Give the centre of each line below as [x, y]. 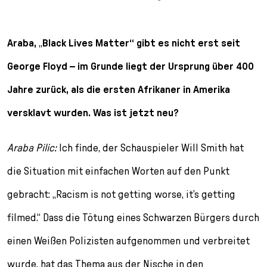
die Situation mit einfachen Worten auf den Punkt [118, 170]
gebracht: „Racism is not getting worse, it [100, 194]
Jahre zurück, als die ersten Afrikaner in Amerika [119, 89]
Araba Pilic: [32, 147]
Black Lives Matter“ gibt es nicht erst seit [141, 42]
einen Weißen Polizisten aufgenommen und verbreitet [128, 240]
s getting [215, 194]
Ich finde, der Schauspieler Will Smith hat [150, 147]
